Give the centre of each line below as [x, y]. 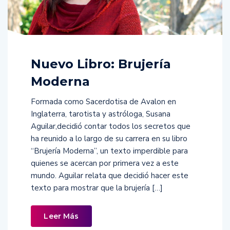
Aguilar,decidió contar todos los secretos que [111, 126]
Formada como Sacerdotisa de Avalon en [103, 101]
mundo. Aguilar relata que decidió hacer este [110, 175]
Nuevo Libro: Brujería [101, 64]
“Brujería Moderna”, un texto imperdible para [109, 151]
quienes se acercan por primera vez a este [105, 163]
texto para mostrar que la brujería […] [97, 188]
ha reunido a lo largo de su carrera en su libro [109, 138]
